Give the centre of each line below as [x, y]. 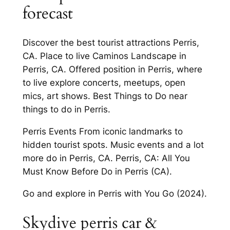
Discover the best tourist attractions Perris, [111, 43]
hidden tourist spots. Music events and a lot [113, 145]
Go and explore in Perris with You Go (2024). [114, 193]
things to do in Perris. [66, 110]
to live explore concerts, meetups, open [104, 83]
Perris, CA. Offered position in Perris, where [112, 70]
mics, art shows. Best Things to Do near [105, 96]
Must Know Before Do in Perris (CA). [97, 172]
